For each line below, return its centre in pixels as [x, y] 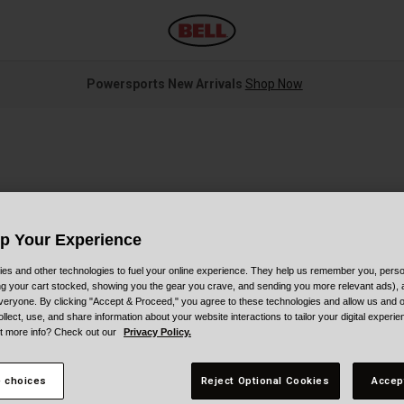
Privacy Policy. [157, 331]
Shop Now [274, 84]
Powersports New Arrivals [165, 84]
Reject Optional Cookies [265, 380]
